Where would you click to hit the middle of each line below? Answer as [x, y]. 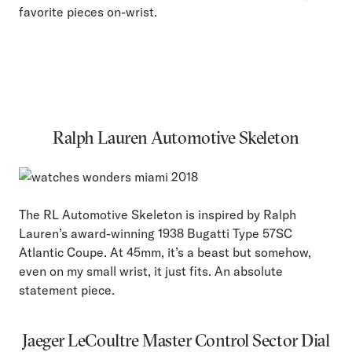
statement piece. [67, 290]
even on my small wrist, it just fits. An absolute [151, 271]
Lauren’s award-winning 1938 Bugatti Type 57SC [156, 234]
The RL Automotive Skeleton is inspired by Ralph [158, 215]
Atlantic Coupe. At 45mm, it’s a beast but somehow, [165, 253]
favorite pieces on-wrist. [88, 12]
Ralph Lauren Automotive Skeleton [176, 138]
